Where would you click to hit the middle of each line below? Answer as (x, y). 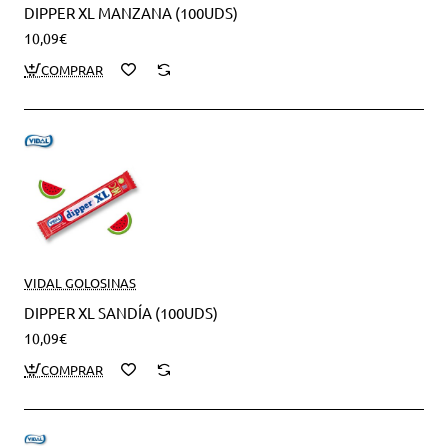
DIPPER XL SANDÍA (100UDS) (121, 313)
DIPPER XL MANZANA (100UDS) (131, 13)
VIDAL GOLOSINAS (80, 283)
